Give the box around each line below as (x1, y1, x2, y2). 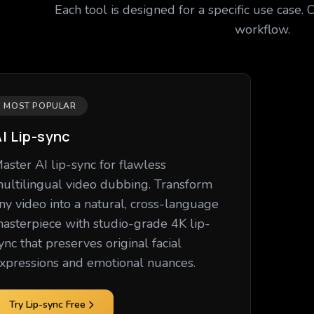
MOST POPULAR (4, 100, 76, 111)
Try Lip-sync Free (9, 298, 86, 311)
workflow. (234, 21, 290, 38)
